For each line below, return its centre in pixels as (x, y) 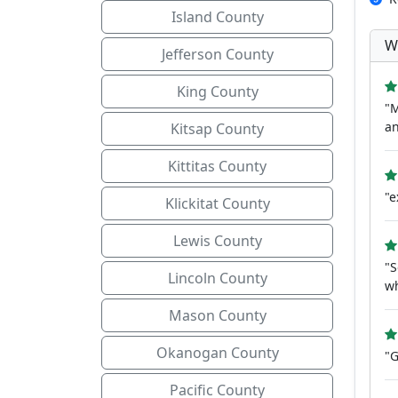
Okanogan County (217, 353)
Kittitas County (217, 166)
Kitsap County (217, 129)
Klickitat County (217, 203)
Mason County (217, 315)
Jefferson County (217, 54)
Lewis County (217, 241)
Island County (217, 17)
